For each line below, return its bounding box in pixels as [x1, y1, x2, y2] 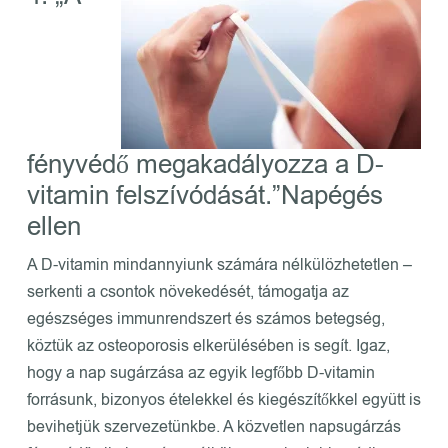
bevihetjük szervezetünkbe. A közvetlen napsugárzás [26, 416, 401, 439]
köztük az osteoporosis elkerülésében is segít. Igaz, [26, 335, 390, 358]
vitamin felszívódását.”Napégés [26, 178, 383, 214]
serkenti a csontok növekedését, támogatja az [26, 281, 349, 304]
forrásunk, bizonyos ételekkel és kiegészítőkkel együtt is [26, 389, 421, 412]
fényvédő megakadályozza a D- [26, 147, 384, 183]
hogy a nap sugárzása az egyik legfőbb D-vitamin [26, 362, 375, 385]
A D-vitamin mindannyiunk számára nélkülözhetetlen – [26, 254, 412, 277]
